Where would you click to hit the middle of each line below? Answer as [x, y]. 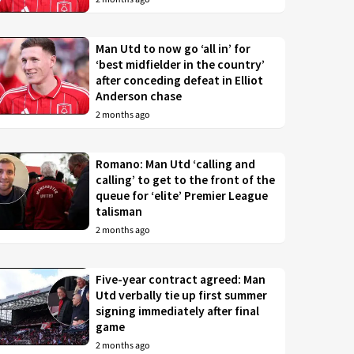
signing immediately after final [178, 311]
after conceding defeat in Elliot [180, 81]
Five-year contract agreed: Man [181, 280]
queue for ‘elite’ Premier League [182, 196]
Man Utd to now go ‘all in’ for [173, 49]
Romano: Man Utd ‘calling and [176, 164]
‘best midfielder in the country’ [181, 65]
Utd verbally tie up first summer [182, 296]
